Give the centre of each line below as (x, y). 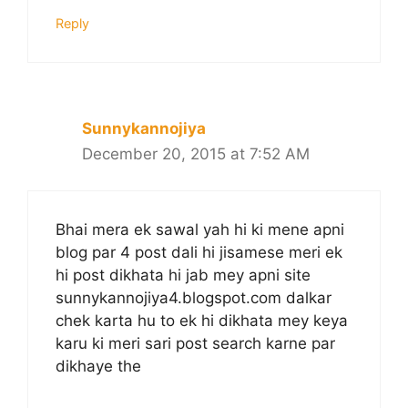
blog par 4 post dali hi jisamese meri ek (199, 253)
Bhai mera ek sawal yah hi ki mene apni (200, 230)
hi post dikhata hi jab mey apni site (183, 275)
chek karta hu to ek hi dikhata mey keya (202, 321)
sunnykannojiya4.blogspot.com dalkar (194, 298)
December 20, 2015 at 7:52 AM (196, 153)
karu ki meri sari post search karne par (195, 344)
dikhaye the (98, 367)
